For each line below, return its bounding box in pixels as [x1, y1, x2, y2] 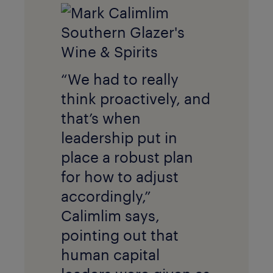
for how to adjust [61, 167, 179, 185]
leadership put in [61, 128, 177, 146]
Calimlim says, [61, 206, 160, 224]
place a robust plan [61, 147, 193, 166]
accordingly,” [61, 186, 151, 205]
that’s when [61, 108, 141, 127]
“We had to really [61, 69, 179, 88]
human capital [61, 245, 160, 263]
